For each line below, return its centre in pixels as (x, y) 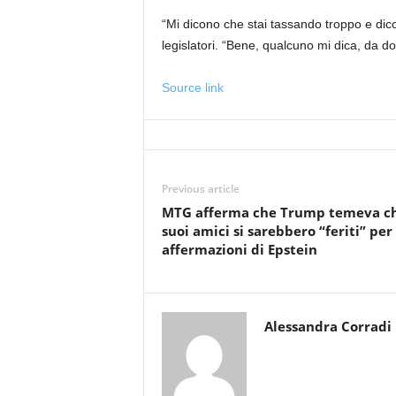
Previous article (200, 189)
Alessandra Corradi (327, 326)
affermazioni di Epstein (239, 249)
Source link (192, 88)
